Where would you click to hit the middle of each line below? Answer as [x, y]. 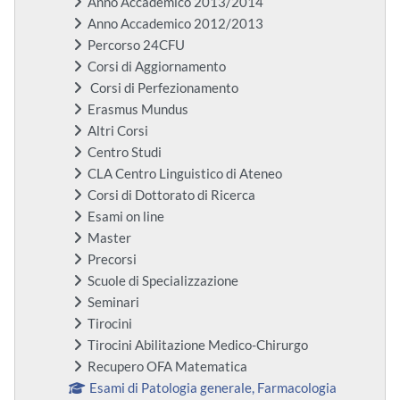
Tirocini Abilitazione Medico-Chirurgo [198, 346]
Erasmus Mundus [138, 110]
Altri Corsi [118, 131]
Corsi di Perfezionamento [163, 88]
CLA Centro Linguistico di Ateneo [185, 174]
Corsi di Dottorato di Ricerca [171, 196]
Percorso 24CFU [136, 46]
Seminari [113, 303]
